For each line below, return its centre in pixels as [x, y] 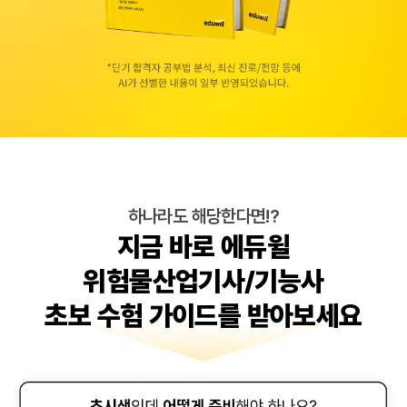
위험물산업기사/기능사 [203, 282]
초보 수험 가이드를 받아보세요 [203, 316]
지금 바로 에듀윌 [203, 247]
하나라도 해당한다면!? [203, 217]
